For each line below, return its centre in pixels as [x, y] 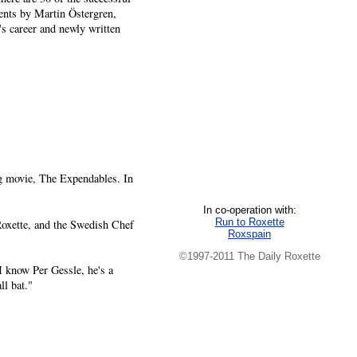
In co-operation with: [249, 210]
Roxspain [249, 233]
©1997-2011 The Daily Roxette [249, 257]
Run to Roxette [249, 222]
